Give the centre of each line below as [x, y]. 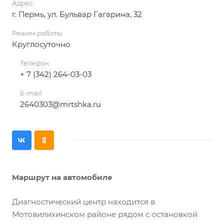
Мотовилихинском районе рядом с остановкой [105, 214]
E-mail [31, 93]
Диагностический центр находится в [83, 202]
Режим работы [37, 33]
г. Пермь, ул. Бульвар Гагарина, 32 [77, 14]
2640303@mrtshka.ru [60, 104]
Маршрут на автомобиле [62, 177]
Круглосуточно [41, 44]
